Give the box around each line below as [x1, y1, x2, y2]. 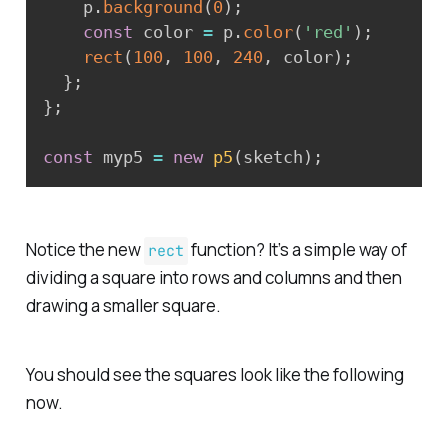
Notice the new [25, 238, 144, 262]
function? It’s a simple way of [187, 238, 407, 262]
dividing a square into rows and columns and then [25, 266, 402, 290]
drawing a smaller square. [25, 294, 221, 318]
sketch [242, 147, 303, 168]
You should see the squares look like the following [25, 363, 404, 387]
